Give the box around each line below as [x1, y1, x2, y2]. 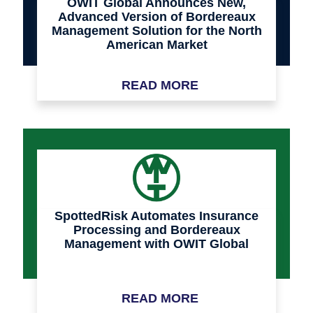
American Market [105, 38, 208, 52]
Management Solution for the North [51, 24, 262, 38]
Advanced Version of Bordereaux [57, 10, 256, 24]
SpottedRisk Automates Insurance [54, 209, 259, 224]
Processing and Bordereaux [73, 223, 240, 238]
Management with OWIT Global [64, 237, 249, 252]
